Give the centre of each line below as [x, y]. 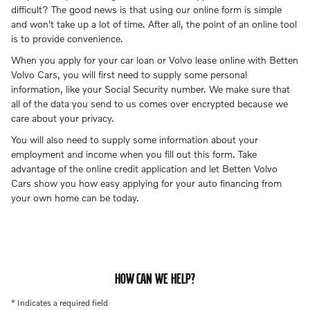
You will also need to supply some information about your [135, 139]
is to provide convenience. [67, 38]
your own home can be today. [75, 197]
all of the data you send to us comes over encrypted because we [149, 103]
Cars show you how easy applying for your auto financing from [146, 183]
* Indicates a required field [60, 302]
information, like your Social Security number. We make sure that [151, 89]
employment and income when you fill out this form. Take [134, 154]
